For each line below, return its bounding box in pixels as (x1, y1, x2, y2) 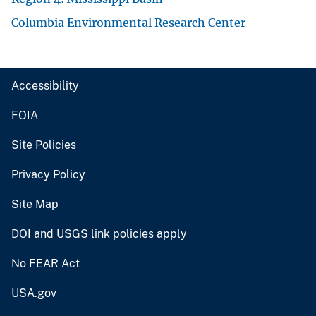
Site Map (11, 197, 59, 211)
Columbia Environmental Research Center (11, 15, 245, 30)
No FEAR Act (11, 256, 80, 270)
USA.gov (11, 286, 56, 300)
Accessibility (11, 78, 79, 92)
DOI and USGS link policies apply (11, 226, 187, 241)
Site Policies (11, 138, 76, 152)
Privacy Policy (11, 167, 85, 181)
